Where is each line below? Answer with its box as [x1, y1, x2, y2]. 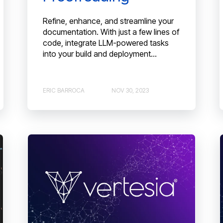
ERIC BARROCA [42, 86, 85, 94]
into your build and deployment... [42, 49, 157, 59]
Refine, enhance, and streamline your [42, 16, 174, 26]
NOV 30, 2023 [111, 86, 149, 94]
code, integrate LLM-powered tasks [42, 38, 169, 48]
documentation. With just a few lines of [42, 27, 179, 37]
